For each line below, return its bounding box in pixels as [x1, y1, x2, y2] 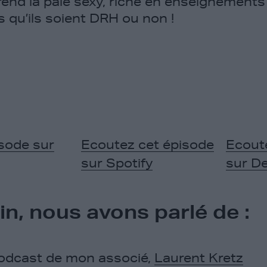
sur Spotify [80, 155, 153, 170]
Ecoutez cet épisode [80, 136, 214, 151]
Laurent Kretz [154, 250, 243, 265]
